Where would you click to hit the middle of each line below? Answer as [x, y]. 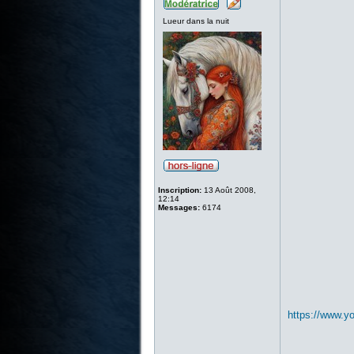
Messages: [179, 207]
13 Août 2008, [228, 190]
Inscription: [179, 190]
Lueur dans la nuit [196, 21]
